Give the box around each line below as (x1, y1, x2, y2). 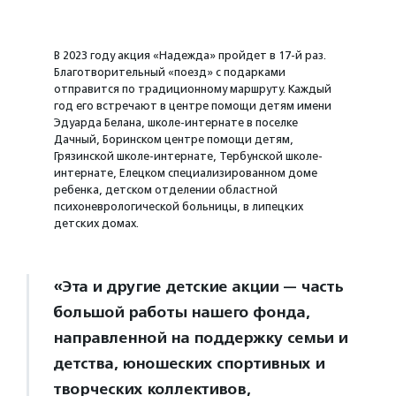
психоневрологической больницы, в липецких (54, 200, 304, 213)
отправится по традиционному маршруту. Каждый (54, 82, 332, 95)
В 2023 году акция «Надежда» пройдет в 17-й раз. (54, 49, 327, 62)
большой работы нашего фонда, (53, 302, 309, 322)
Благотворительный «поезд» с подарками (54, 65, 286, 79)
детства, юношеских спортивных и (53, 354, 324, 373)
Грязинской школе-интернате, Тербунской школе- (54, 149, 324, 163)
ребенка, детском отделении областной (54, 183, 278, 196)
